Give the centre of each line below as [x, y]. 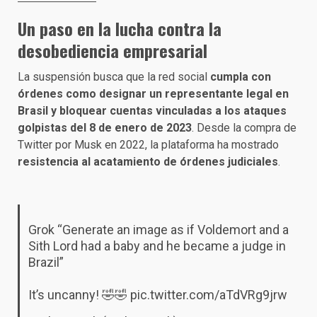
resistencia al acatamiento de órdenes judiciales [148, 162]
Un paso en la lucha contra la [120, 28]
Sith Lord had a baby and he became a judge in [157, 246]
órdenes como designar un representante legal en [153, 94]
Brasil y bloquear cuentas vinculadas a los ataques [152, 111]
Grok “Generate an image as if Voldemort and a [158, 229]
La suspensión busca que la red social [114, 77]
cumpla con [241, 77]
